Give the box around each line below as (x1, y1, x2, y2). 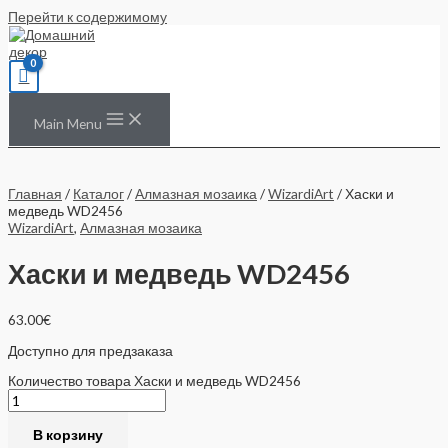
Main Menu (34, 114, 102, 132)
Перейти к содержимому (8, 8, 167, 25)
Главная (8, 185, 62, 203)
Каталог (73, 185, 124, 203)
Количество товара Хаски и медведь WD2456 (8, 372, 301, 390)
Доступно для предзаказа (8, 341, 173, 359)
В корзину (33, 426, 103, 444)
